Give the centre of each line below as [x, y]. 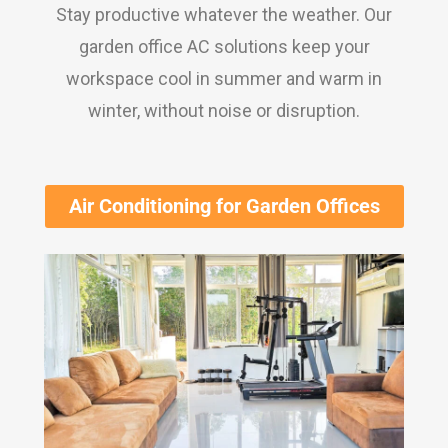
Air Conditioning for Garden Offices [224, 206]
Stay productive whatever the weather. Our [224, 14]
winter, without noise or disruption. [224, 110]
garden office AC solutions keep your [224, 46]
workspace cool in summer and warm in [224, 78]
